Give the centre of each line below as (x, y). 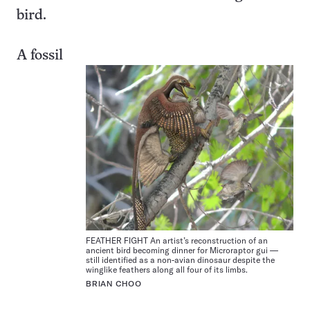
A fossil (40, 56)
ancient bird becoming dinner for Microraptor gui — (182, 250)
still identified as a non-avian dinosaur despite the (180, 259)
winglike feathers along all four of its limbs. (167, 269)
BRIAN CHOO (114, 284)
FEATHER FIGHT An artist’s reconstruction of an (177, 240)
